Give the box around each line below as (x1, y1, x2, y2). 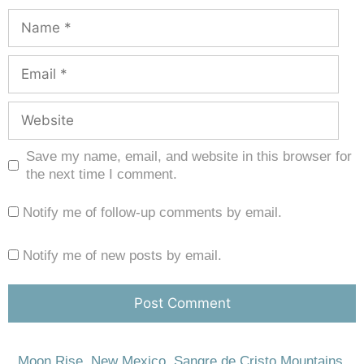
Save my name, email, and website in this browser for (25, 148, 352, 164)
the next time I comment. (25, 166, 177, 182)
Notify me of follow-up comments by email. (23, 204, 282, 220)
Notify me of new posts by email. (23, 247, 222, 263)
